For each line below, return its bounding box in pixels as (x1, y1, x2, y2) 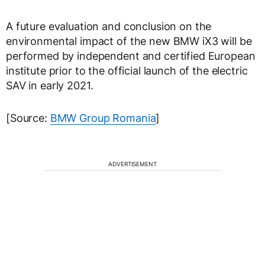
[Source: (6, 111, 50, 124)
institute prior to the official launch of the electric (6, 64, 248, 77)
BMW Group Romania (50, 111, 156, 124)
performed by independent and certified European (6, 49, 256, 62)
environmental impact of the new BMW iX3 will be (6, 34, 252, 47)
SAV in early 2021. (6, 79, 93, 92)
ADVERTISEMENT (108, 160, 157, 167)
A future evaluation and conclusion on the (6, 20, 212, 33)
